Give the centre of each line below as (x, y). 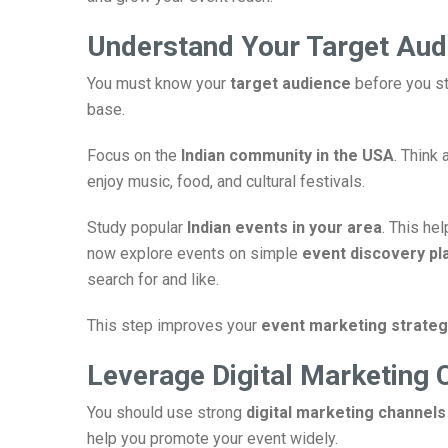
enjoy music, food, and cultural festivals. (226, 181)
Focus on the (134, 155)
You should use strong (166, 412)
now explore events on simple (194, 253)
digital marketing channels (346, 412)
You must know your (158, 83)
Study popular (137, 227)
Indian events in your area (284, 227)
